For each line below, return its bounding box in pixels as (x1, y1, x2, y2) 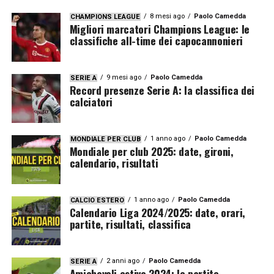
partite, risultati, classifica (69, 216, 191, 232)
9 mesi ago (106, 73, 141, 81)
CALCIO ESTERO (70, 196, 124, 204)
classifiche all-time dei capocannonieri (69, 32, 243, 48)
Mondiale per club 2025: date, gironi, (69, 143, 234, 159)
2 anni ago (106, 257, 139, 265)
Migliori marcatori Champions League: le (69, 21, 250, 37)
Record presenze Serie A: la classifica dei (69, 82, 254, 98)
